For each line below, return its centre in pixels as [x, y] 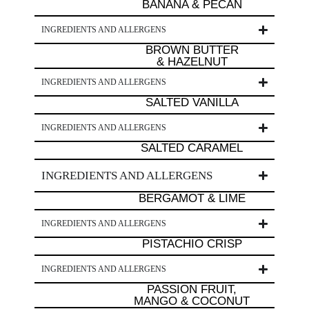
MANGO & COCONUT [192, 301]
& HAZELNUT [192, 62]
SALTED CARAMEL [192, 148]
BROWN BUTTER [192, 50]
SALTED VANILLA [192, 102]
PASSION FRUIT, [192, 289]
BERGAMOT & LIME [192, 198]
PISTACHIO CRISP [192, 244]
